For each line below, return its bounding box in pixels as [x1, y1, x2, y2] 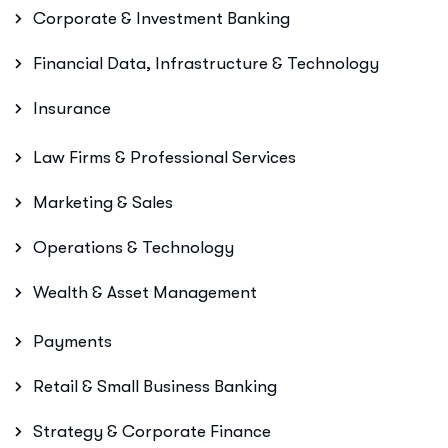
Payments [33, 332, 112, 351]
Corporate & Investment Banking [33, 9, 290, 28]
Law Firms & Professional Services [33, 148, 296, 167]
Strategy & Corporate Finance [33, 422, 271, 441]
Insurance [33, 99, 111, 118]
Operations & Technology [33, 238, 234, 257]
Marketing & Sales [33, 193, 173, 212]
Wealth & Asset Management [33, 283, 257, 302]
